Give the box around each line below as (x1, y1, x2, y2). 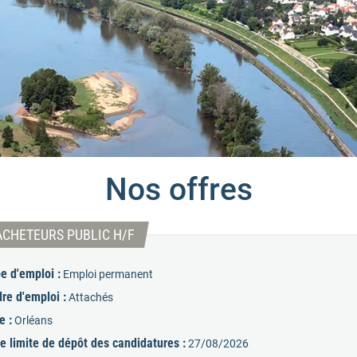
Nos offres (104, 171, 253, 208)
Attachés (68, 291, 113, 304)
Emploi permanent (62, 268, 153, 280)
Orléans (14, 314, 53, 327)
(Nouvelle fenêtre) (133, 226, 234, 242)
